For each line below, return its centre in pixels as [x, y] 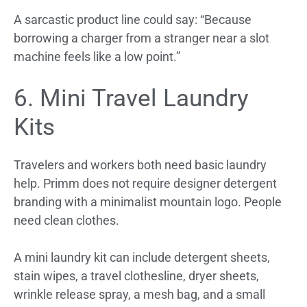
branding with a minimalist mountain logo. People [148, 201]
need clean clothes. [66, 220]
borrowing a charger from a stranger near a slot [142, 38]
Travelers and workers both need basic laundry [140, 164]
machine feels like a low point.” [97, 56]
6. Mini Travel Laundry [131, 98]
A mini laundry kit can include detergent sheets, [142, 257]
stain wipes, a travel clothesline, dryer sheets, [136, 275]
